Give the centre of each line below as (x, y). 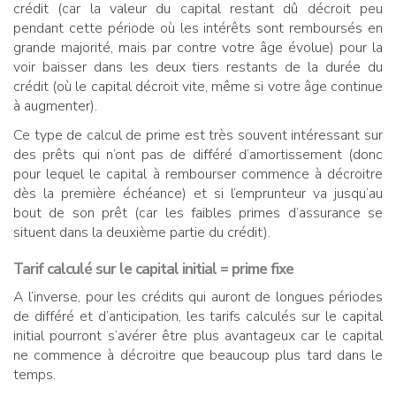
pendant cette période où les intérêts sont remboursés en (198, 28)
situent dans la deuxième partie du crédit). (142, 232)
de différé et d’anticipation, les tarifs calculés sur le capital (198, 316)
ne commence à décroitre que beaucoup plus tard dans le (198, 355)
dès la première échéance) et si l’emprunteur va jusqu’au (198, 193)
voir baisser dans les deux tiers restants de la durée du (198, 67)
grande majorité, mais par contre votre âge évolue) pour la (198, 47)
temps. (34, 374)
